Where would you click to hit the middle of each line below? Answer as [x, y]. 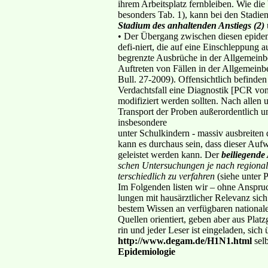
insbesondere [142, 122]
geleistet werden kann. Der [170, 154]
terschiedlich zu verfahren [166, 176]
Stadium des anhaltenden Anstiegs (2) [191, 25]
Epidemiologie [147, 251]
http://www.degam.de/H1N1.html [186, 240]
